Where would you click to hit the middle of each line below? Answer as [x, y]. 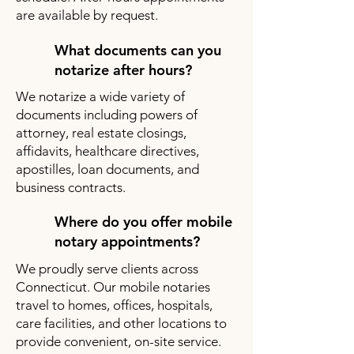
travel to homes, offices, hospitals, [114, 305]
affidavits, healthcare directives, [107, 151]
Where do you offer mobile [143, 222]
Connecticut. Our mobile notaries [113, 287]
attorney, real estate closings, [101, 133]
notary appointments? [127, 241]
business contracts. [71, 187]
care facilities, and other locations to [121, 323]
